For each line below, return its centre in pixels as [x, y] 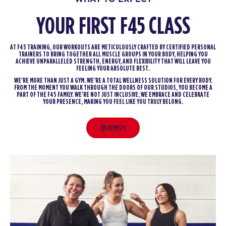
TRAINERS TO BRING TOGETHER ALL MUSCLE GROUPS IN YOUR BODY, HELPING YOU [113, 54]
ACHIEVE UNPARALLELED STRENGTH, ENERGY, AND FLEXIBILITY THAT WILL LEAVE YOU [113, 61]
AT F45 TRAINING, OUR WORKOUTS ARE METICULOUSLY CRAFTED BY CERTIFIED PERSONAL [113, 47]
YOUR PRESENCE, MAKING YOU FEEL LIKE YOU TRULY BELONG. [113, 102]
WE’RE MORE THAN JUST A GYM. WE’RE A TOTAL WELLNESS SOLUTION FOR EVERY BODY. [113, 80]
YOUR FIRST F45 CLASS [113, 26]
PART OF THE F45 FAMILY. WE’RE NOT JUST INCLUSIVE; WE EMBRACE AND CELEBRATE [113, 95]
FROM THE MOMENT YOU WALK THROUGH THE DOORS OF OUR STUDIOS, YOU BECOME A [113, 88]
